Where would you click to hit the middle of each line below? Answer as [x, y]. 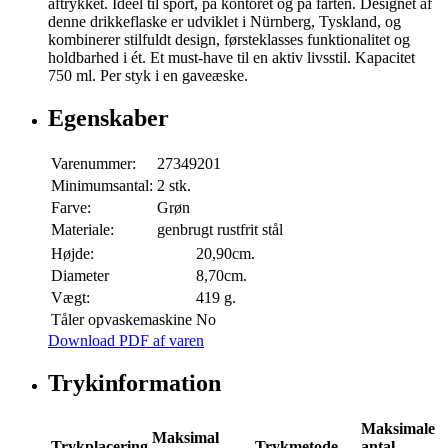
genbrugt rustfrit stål [220, 230]
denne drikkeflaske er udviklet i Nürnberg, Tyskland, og [224, 22]
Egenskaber [108, 118]
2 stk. [174, 186]
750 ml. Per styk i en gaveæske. [148, 76]
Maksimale [398, 428]
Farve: [71, 208]
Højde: [72, 254]
